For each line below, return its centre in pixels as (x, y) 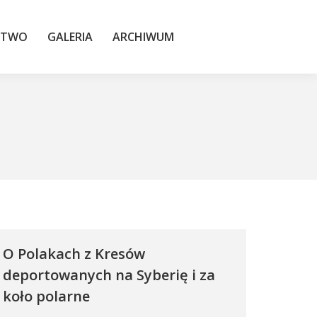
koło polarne (46, 296)
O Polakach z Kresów (74, 254)
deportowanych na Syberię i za (109, 275)
